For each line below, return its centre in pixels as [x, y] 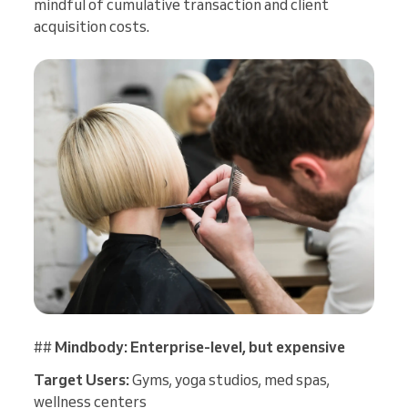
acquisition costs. [92, 26]
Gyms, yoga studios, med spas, [229, 380]
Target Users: [82, 380]
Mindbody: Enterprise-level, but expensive [200, 347]
